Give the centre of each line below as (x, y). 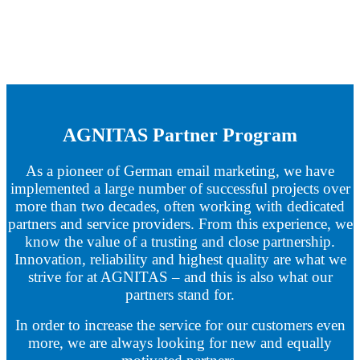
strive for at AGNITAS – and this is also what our (180, 276)
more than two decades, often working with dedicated (180, 206)
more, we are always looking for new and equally (180, 342)
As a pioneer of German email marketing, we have (180, 170)
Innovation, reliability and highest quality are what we (180, 259)
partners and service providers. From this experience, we (180, 223)
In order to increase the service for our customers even (180, 325)
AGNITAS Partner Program (180, 135)
